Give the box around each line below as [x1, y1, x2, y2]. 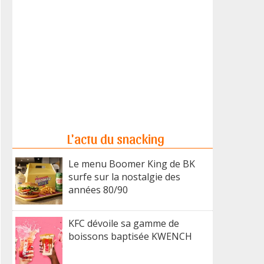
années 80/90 [68, 183, 128, 196]
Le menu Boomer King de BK [68, 157, 195, 170]
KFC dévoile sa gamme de [68, 217, 179, 230]
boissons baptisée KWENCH [68, 230, 192, 243]
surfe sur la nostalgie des [68, 170, 180, 183]
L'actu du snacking [67, 131, 164, 146]
